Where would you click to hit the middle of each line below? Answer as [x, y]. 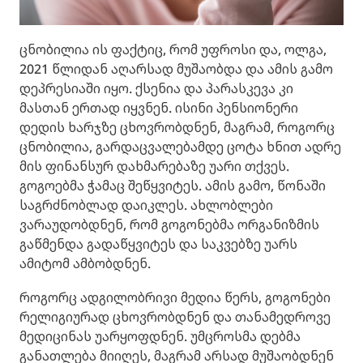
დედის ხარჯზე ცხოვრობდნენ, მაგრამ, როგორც [177, 128]
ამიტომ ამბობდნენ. [85, 264]
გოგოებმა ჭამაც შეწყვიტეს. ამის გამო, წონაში [173, 186]
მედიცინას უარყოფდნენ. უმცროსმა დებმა [160, 337]
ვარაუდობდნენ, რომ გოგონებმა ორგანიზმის [169, 225]
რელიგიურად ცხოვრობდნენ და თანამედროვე [175, 317]
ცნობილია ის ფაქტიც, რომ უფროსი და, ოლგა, [173, 50]
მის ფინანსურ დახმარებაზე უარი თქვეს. [154, 167]
